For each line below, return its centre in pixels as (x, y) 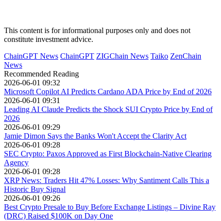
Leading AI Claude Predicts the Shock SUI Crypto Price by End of (108, 110)
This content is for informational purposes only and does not (97, 31)
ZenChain (186, 56)
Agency (16, 163)
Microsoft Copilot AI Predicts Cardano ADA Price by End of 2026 (108, 92)
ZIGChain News (122, 56)
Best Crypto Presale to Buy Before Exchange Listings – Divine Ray (110, 207)
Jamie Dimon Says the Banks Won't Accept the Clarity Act (95, 136)
